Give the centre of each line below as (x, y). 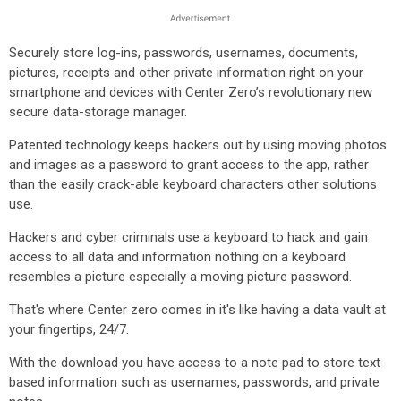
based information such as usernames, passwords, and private (194, 382)
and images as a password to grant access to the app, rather (189, 165)
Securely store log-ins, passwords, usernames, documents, (183, 53)
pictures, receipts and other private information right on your (186, 73)
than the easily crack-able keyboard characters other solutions (193, 184)
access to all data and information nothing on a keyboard (177, 257)
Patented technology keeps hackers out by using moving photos (198, 145)
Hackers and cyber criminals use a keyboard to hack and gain (188, 237)
